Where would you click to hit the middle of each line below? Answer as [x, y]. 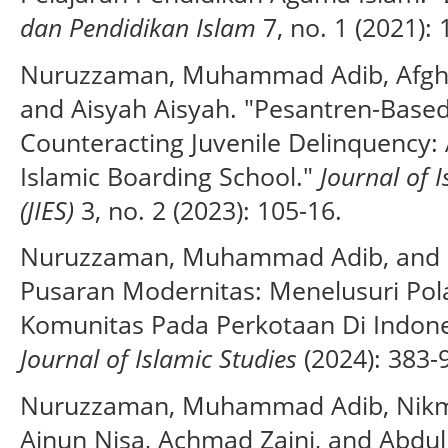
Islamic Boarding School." [170, 175]
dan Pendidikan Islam [138, 27]
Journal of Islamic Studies [158, 358]
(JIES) [47, 209]
